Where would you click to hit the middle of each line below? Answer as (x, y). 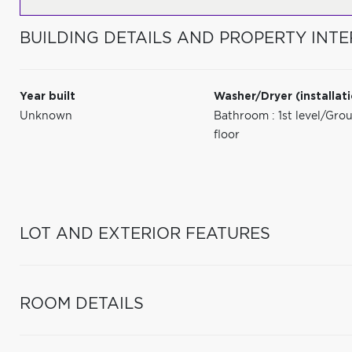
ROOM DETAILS (82, 304)
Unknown (46, 116)
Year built (48, 97)
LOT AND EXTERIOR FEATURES (145, 234)
